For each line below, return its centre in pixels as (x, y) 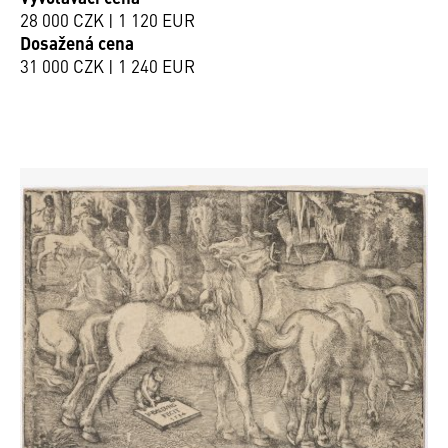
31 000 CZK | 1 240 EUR (107, 65)
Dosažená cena (77, 42)
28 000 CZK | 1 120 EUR (107, 19)
